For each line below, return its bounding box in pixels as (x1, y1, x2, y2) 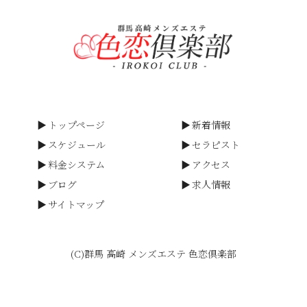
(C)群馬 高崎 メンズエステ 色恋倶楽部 (71, 246, 236, 260)
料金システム (48, 157, 106, 171)
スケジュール (48, 137, 106, 151)
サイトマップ (48, 197, 105, 211)
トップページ (48, 117, 106, 132)
